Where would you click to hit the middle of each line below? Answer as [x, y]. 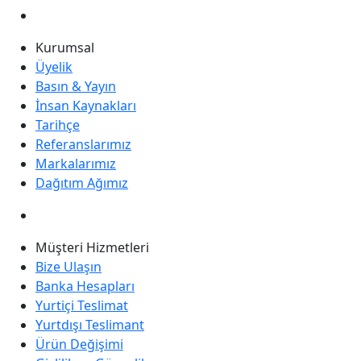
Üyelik [54, 67]
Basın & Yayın [76, 86]
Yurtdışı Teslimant [90, 325]
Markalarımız [76, 164]
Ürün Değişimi [79, 344]
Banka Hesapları [85, 286]
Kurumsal [65, 48]
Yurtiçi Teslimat [82, 305]
